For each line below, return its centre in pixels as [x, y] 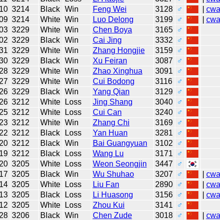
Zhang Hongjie [119, 50]
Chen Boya [112, 29]
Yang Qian [111, 91]
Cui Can [107, 112]
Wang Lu [108, 153]
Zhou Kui [109, 205]
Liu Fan [106, 184]
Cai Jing [107, 40]
